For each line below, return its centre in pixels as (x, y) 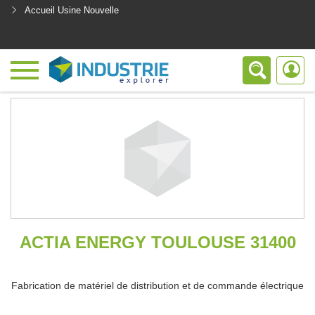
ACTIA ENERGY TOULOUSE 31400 (157, 242)
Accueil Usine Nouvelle (72, 10)
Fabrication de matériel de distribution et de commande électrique (157, 285)
